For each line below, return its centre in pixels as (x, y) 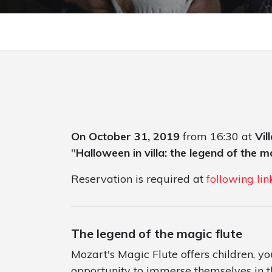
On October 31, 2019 (125, 137)
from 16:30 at (217, 137)
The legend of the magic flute (157, 234)
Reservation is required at (139, 179)
